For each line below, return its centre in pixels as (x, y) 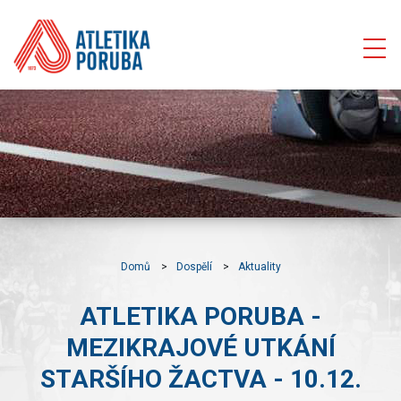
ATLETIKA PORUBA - (200, 316)
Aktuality (259, 267)
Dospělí (194, 267)
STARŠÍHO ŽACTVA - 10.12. (200, 379)
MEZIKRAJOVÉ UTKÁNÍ (200, 348)
